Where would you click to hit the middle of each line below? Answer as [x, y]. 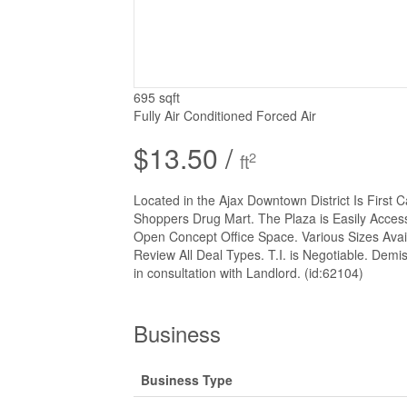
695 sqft [157, 97]
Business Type [187, 379]
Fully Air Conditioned [193, 115]
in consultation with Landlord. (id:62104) [248, 272]
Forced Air [286, 115]
